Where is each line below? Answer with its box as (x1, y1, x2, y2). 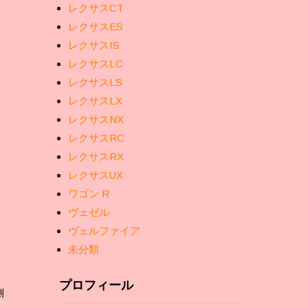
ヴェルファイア (68, 225, 140, 236)
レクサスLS (68, 76, 122, 88)
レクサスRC (68, 132, 124, 144)
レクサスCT (68, 2, 124, 14)
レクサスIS (68, 39, 120, 51)
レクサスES (68, 21, 123, 32)
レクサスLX (68, 95, 122, 107)
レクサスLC (68, 58, 123, 69)
